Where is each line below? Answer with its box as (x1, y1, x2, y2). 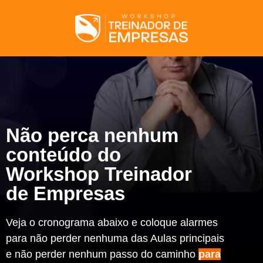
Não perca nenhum (6, 124, 178, 147)
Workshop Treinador (6, 163, 192, 186)
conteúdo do (6, 144, 121, 166)
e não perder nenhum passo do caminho (6, 248, 198, 261)
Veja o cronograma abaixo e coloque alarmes (6, 217, 218, 229)
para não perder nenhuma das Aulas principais (6, 232, 224, 245)
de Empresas (6, 183, 125, 205)
